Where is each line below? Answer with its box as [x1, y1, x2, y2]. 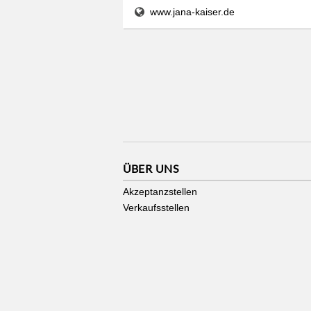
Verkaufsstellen [123, 202, 190, 214]
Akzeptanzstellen [123, 186, 197, 198]
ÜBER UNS [123, 162, 178, 176]
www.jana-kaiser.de [149, 6, 235, 18]
